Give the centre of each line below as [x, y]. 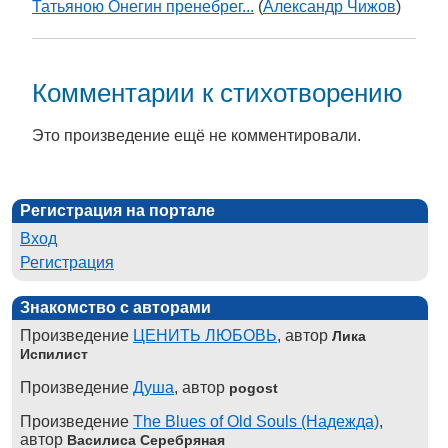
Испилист [54, 353]
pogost [253, 387]
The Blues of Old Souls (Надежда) [256, 421]
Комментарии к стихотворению [217, 92]
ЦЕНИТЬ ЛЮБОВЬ [205, 335]
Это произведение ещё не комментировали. [196, 135]
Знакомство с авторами [115, 307]
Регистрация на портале [117, 210]
